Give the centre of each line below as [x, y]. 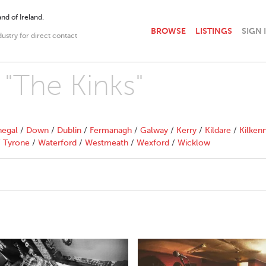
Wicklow [194, 143]
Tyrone [16, 143]
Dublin [69, 130]
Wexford [153, 143]
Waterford [57, 143]
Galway [154, 130]
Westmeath [107, 143]
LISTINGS [214, 31]
